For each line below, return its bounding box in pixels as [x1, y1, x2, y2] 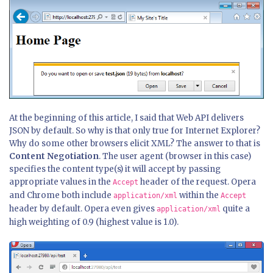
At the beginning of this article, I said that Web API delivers [9, 112, 244, 123]
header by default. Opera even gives [9, 203, 157, 214]
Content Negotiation [9, 151, 99, 161]
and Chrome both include [9, 190, 113, 200]
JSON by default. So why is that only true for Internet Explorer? [9, 125, 260, 136]
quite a [221, 203, 250, 214]
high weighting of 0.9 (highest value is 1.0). [9, 216, 179, 227]
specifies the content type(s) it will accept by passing [9, 163, 221, 174]
